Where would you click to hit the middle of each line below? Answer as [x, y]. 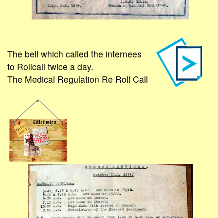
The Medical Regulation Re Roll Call [78, 79]
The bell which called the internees [74, 54]
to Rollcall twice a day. [50, 66]
